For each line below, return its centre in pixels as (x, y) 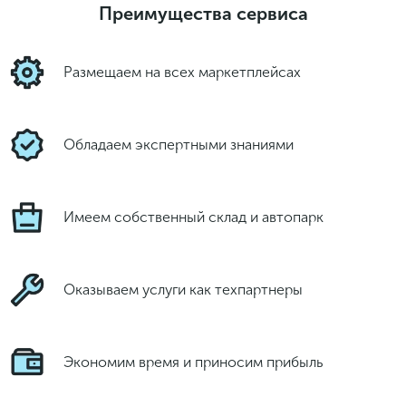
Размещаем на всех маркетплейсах (182, 72)
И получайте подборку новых (203, 48)
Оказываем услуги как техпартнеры (183, 289)
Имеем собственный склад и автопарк (193, 217)
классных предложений (203, 69)
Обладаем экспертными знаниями (179, 144)
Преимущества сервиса (203, 13)
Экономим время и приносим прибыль (193, 362)
